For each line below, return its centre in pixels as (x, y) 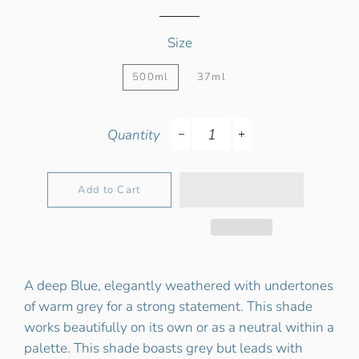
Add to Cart (109, 190)
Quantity (134, 135)
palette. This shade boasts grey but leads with (163, 348)
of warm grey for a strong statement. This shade (168, 307)
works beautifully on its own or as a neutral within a (179, 327)
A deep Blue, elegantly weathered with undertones (179, 286)
